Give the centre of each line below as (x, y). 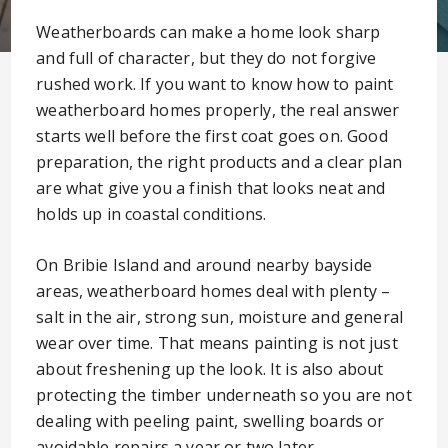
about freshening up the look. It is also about (210, 369)
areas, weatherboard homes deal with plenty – (213, 291)
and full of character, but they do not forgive (206, 58)
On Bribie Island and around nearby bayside (204, 265)
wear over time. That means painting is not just (217, 343)
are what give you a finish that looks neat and (211, 188)
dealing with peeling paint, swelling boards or (210, 421)
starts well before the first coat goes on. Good (212, 136)
